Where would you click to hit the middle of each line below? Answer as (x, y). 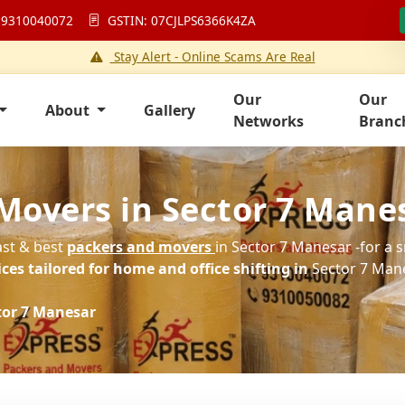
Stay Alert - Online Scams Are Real (212, 57)
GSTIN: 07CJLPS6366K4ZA (180, 20)
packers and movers (139, 247)
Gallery (169, 110)
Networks (268, 121)
